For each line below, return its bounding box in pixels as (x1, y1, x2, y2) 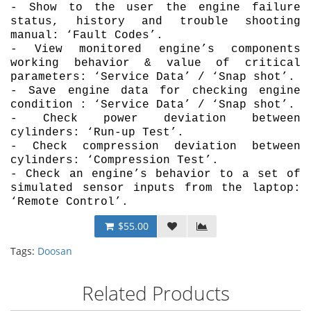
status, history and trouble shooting (10, 15, 301, 28)
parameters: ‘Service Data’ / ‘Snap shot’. (10, 71, 295, 83)
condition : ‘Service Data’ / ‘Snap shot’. (10, 99, 295, 111)
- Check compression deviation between (10, 140, 301, 153)
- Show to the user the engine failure (10, 1, 301, 14)
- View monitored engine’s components (10, 43, 301, 56)
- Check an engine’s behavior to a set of (10, 168, 301, 180)
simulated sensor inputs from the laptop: (10, 182, 301, 194)
